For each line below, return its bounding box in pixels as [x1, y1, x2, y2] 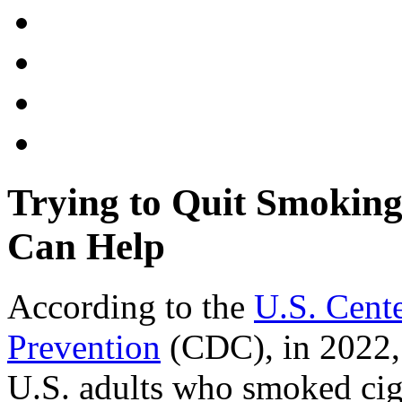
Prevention [7, 327, 161, 366]
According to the [7, 286, 254, 326]
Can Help [7, 224, 165, 267]
